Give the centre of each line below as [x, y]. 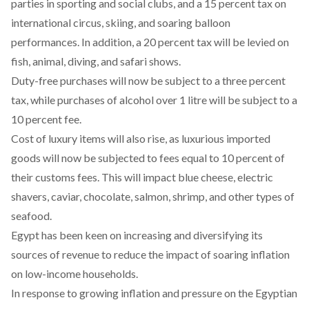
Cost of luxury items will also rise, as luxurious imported [141, 139]
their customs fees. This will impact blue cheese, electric [142, 177]
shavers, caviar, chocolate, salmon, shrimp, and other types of [153, 197]
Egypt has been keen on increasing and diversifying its [137, 235]
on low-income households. [74, 274]
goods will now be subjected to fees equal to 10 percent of [148, 158]
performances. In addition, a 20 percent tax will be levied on [150, 42]
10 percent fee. [46, 119]
